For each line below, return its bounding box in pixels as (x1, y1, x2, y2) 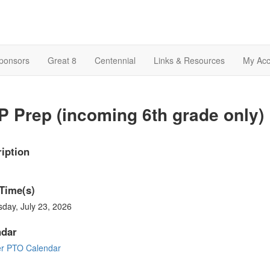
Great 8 (48, 54, 77, 67)
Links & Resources (154, 54, 225, 67)
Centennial (95, 54, 136, 67)
